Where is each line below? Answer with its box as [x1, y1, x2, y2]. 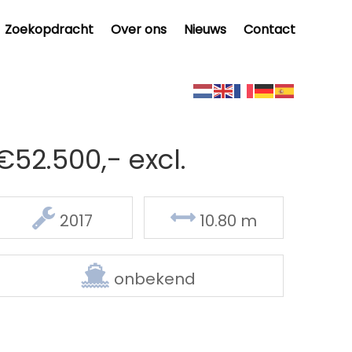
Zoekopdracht [5, 20, 93, 38]
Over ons [111, 20, 167, 38]
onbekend [110, 268, 196, 290]
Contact [244, 20, 295, 38]
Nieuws [184, 20, 226, 38]
